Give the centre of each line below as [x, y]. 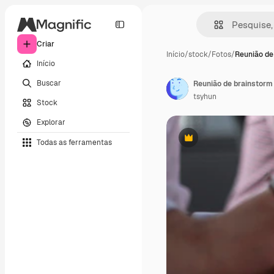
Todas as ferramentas [74, 142]
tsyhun [205, 97]
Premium [203, 142]
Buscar [49, 83]
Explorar [51, 122]
